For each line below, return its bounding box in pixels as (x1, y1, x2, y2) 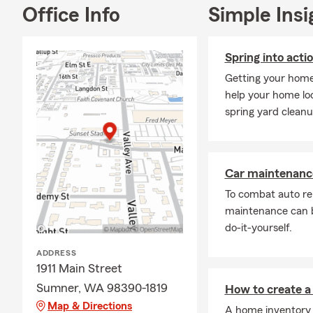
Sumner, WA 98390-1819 (36, 281, 168, 294)
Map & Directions (48, 300, 132, 312)
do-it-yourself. (224, 222, 292, 233)
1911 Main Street (36, 261, 122, 275)
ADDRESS (36, 248, 77, 257)
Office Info (22, 5, 120, 26)
